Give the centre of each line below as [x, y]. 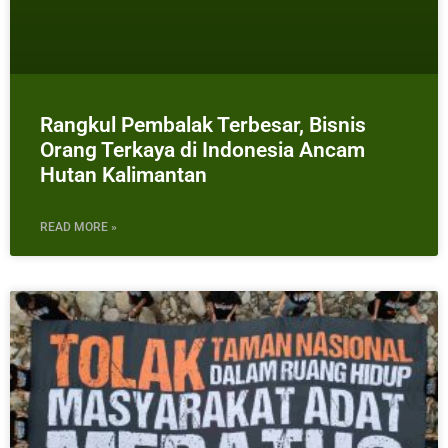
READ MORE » [78, 227]
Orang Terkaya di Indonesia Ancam [202, 150]
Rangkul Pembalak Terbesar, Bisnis [203, 125]
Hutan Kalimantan [123, 175]
